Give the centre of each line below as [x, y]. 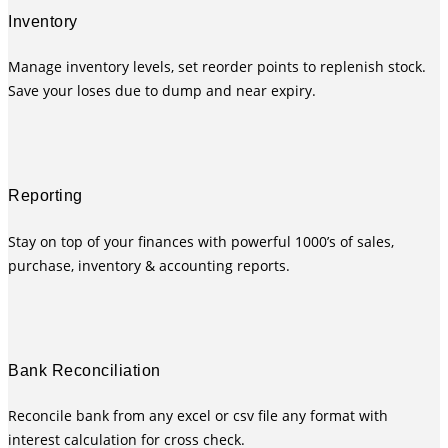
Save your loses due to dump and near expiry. [162, 91]
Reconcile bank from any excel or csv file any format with [198, 416]
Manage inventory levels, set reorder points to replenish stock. [217, 67]
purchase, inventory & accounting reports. [149, 265]
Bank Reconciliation [84, 370]
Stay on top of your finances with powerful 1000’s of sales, [201, 241]
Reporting [45, 196]
